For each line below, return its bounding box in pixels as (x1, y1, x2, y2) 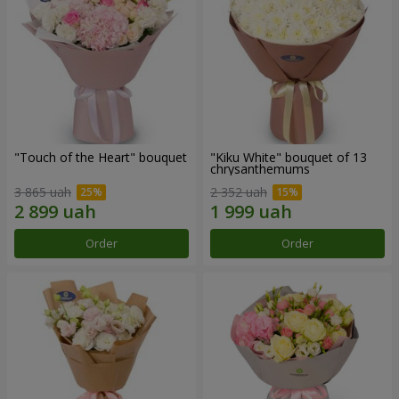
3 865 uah (14, 183, 71, 200)
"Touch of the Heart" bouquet (14, 149, 187, 167)
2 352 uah (210, 183, 267, 200)
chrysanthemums (210, 160, 310, 178)
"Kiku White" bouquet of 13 (210, 149, 367, 167)
